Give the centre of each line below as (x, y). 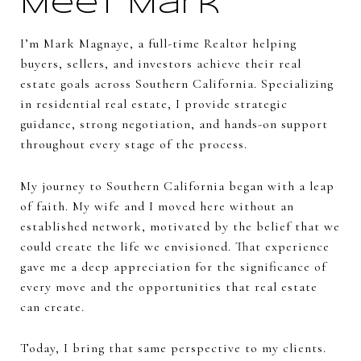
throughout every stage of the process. (134, 144)
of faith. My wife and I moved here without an (157, 206)
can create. (52, 307)
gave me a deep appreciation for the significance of (173, 266)
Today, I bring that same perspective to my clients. (173, 349)
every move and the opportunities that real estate (169, 286)
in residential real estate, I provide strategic (154, 104)
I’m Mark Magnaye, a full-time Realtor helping (158, 43)
